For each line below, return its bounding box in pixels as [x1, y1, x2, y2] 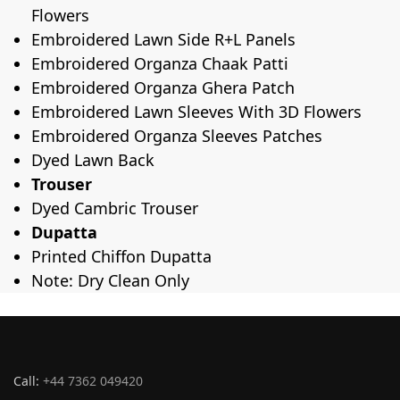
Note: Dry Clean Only [31, 270, 189, 292]
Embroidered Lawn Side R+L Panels [31, 29, 296, 51]
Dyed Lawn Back [31, 149, 154, 171]
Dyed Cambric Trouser [31, 197, 198, 220]
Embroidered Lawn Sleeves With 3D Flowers [31, 101, 362, 123]
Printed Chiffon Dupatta [31, 246, 212, 268]
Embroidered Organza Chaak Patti [31, 53, 288, 75]
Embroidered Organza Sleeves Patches [31, 125, 322, 147]
